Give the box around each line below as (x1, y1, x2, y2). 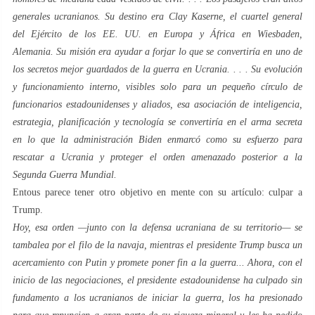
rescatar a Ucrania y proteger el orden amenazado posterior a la (13, 152, 302, 163)
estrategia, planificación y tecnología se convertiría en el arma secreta (13, 117, 302, 128)
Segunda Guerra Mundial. (13, 169, 117, 181)
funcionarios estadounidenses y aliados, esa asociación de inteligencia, (13, 99, 302, 110)
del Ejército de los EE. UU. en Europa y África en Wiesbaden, (13, 29, 302, 40)
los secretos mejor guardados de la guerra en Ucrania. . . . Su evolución (13, 64, 302, 75)
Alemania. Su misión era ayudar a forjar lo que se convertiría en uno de (13, 46, 302, 58)
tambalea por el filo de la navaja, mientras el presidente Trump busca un (13, 240, 302, 251)
